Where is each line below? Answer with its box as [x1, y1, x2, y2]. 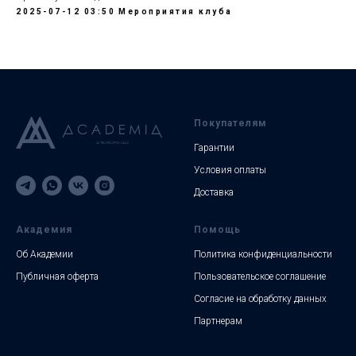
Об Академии [16, 249, 73, 260]
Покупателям [194, 118, 267, 129]
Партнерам [194, 315, 242, 327]
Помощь [194, 224, 241, 235]
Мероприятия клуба [118, 7, 233, 16]
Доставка [194, 187, 234, 198]
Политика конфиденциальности [194, 249, 332, 260]
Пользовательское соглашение [194, 271, 326, 282]
